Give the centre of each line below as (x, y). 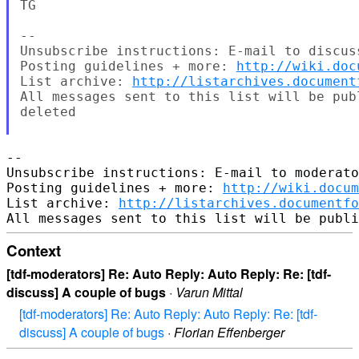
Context (34, 250)
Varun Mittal (209, 292)
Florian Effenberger (229, 333)
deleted (48, 111)
